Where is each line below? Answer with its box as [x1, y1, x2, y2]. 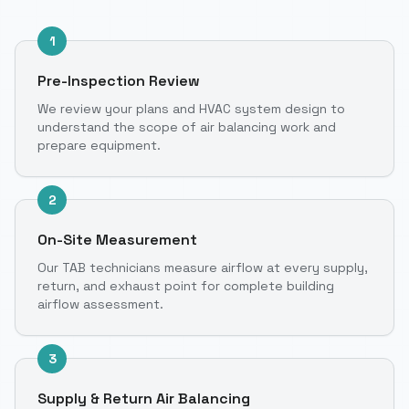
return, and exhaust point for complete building [37, 277, 334, 294]
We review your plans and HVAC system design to [37, 100, 345, 117]
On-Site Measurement [37, 229, 197, 249]
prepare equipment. [37, 136, 161, 153]
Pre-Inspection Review [37, 70, 200, 90]
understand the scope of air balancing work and [37, 118, 336, 135]
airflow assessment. [37, 295, 163, 312]
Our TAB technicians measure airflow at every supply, [37, 258, 368, 276]
